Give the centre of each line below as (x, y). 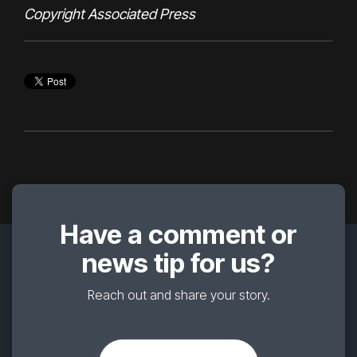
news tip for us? (178, 263)
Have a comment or (178, 234)
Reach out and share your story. (178, 294)
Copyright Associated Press (110, 14)
